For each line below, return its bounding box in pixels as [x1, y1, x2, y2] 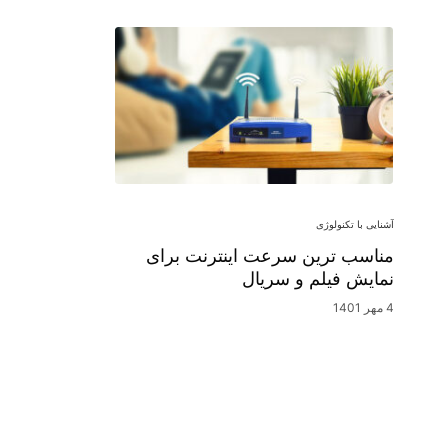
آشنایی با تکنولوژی [315, 218, 393, 231]
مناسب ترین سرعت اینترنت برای [145, 245, 393, 267]
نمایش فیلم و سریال [241, 268, 393, 290]
